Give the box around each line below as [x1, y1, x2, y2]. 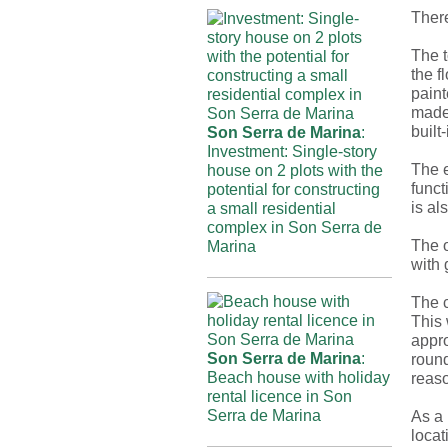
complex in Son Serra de [207, 219, 382, 236]
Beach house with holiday [207, 369, 390, 386]
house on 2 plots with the [207, 162, 383, 179]
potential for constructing [207, 181, 380, 198]
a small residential [207, 200, 336, 217]
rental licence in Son [207, 388, 352, 405]
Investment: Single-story [207, 143, 377, 160]
